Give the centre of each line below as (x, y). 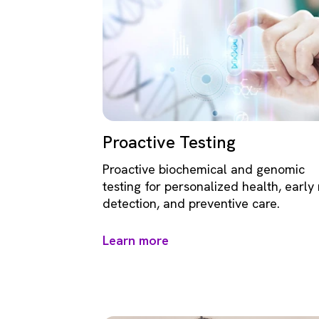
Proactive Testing (169, 142)
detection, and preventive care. (191, 203)
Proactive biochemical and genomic (204, 169)
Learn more (136, 240)
